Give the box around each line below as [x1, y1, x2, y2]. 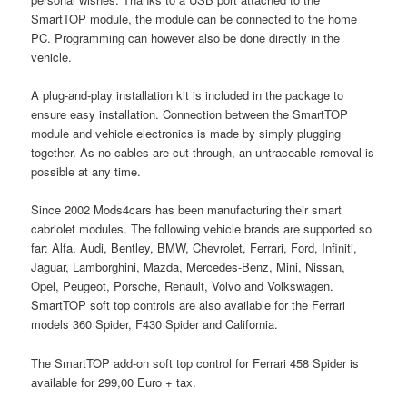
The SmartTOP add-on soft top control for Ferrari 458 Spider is [31, 353, 360, 372]
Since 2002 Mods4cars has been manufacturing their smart [31, 201, 342, 219]
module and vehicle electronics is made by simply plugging [31, 124, 342, 143]
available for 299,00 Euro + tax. [31, 372, 197, 391]
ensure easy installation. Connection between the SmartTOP [31, 105, 349, 124]
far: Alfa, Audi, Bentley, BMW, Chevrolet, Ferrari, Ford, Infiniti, [31, 239, 358, 257]
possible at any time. [31, 163, 142, 181]
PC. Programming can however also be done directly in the [31, 29, 341, 47]
